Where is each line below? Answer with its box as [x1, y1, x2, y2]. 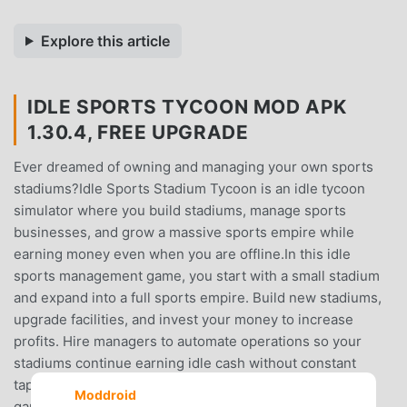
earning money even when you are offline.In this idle [14, 244, 351, 263]
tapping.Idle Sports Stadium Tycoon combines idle [14, 375, 337, 393]
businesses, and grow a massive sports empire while [14, 223, 354, 241]
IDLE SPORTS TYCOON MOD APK [27, 94, 347, 118]
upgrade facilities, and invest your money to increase [14, 310, 353, 328]
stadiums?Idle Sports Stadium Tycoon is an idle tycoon [14, 179, 365, 197]
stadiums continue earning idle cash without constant [14, 353, 356, 372]
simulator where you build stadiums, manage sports [14, 201, 346, 219]
